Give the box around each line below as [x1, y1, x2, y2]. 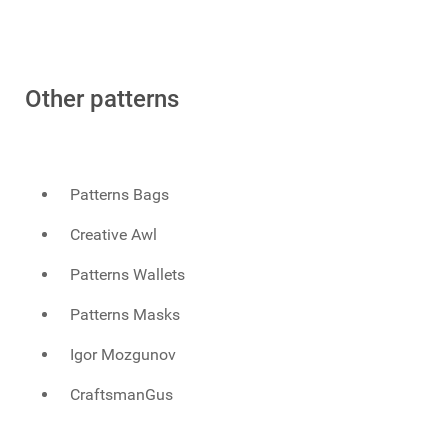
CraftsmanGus [70, 384, 174, 404]
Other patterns [25, 84, 179, 113]
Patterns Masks [70, 304, 181, 324]
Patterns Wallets [70, 264, 186, 284]
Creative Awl [70, 224, 158, 244]
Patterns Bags [70, 184, 170, 204]
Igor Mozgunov [70, 344, 177, 364]
